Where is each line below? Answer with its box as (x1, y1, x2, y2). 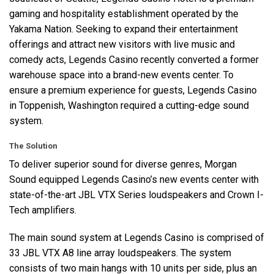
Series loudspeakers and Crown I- (116, 188, 264, 201)
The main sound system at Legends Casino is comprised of (9, 231, 264, 243)
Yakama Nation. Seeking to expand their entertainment (9, 23, 238, 35)
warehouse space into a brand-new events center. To (9, 68, 234, 81)
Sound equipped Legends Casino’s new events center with (9, 173, 259, 185)
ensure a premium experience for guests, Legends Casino (9, 84, 257, 96)
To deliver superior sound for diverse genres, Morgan (9, 158, 237, 170)
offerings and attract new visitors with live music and (9, 38, 235, 50)
